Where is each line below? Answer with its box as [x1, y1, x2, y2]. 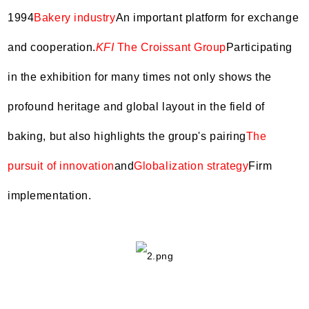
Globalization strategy [134, 159, 249, 172]
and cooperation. [8, 41, 96, 53]
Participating [226, 41, 292, 53]
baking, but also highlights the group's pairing [8, 130, 246, 142]
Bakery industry [34, 11, 116, 23]
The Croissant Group [117, 41, 226, 53]
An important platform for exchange [115, 11, 299, 23]
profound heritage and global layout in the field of [8, 100, 265, 112]
